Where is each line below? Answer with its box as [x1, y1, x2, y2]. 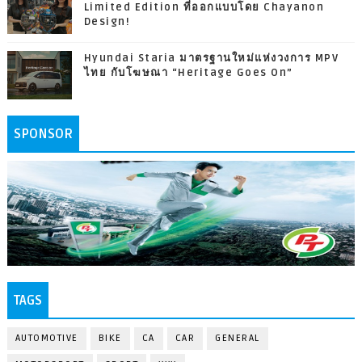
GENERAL [215, 331, 260, 344]
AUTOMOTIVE [15, 331, 78, 344]
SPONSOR [13, 126, 73, 143]
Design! [83, 15, 131, 29]
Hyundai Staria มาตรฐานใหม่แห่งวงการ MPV [83, 52, 339, 65]
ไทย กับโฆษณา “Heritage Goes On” [83, 66, 293, 80]
